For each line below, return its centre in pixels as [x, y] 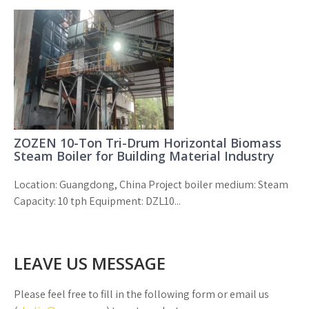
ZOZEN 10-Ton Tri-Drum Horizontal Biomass [148, 143]
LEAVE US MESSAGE [90, 263]
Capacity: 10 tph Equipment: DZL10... [97, 201]
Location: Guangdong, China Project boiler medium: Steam [151, 185]
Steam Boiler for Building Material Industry [144, 156]
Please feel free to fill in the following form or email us [141, 294]
